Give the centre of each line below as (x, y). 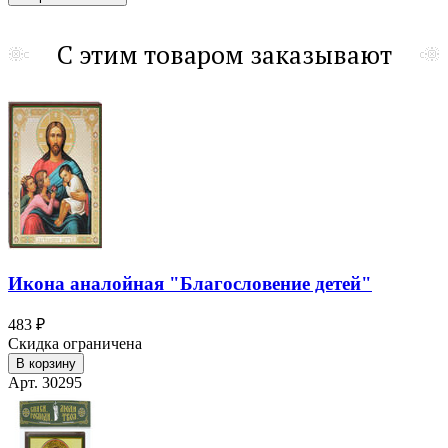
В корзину (46, 364)
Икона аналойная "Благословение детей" (190, 283)
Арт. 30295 (45, 383)
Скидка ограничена (75, 344)
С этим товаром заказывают (224, 54)
